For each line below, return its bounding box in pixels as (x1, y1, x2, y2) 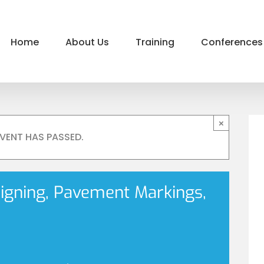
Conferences (201, 35, 263, 49)
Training (136, 35, 174, 49)
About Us (65, 35, 109, 49)
